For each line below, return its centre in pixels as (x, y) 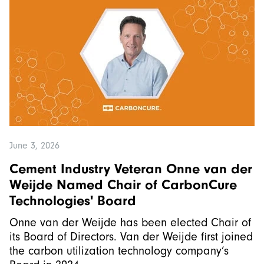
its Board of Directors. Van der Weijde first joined (131, 237)
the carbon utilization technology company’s (119, 251)
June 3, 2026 (34, 146)
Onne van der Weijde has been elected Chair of (130, 222)
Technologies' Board (75, 200)
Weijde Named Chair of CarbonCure (123, 184)
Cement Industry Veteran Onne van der (131, 169)
